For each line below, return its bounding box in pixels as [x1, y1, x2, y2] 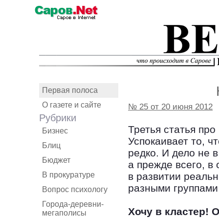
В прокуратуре [42, 171, 95, 179]
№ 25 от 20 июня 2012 [128, 102, 213, 111]
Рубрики [39, 112, 76, 123]
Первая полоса [42, 86, 98, 94]
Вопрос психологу [42, 185, 108, 194]
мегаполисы [42, 209, 87, 217]
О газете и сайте [42, 101, 101, 109]
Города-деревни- [42, 200, 104, 208]
